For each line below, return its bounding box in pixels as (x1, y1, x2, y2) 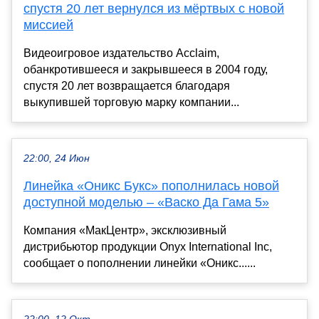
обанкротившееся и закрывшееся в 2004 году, (23, 63, 268, 75)
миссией (23, 17, 73, 32)
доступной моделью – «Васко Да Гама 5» (23, 194, 269, 209)
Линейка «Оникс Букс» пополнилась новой (23, 178, 279, 193)
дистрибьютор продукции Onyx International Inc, (23, 240, 272, 253)
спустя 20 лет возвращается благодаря (23, 79, 230, 92)
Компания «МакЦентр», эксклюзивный (23, 224, 226, 236)
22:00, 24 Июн (23, 152, 90, 164)
